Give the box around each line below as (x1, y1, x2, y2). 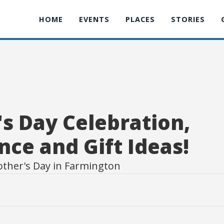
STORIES (170, 14, 205, 24)
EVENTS (78, 14, 109, 24)
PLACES (125, 14, 155, 24)
